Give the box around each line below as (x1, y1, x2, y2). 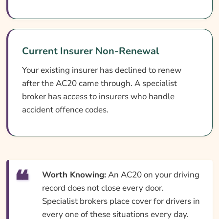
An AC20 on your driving (106, 169, 199, 180)
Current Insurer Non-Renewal (22, 44, 159, 58)
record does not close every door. (42, 182, 164, 194)
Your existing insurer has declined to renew (22, 64, 181, 76)
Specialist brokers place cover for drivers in (42, 195, 200, 207)
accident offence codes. (22, 104, 109, 115)
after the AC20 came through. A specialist (22, 77, 177, 89)
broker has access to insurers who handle (22, 90, 175, 102)
